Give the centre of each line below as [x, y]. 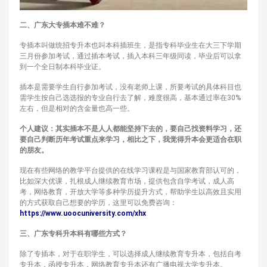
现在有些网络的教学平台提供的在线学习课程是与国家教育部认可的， [131, 171]
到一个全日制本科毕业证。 [63, 67]
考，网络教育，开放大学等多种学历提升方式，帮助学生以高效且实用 [131, 192]
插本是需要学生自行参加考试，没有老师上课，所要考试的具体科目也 [131, 87]
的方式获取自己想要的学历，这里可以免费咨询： [98, 203]
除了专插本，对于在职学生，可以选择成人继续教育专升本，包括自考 [131, 254]
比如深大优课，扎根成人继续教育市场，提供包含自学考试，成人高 [127, 181]
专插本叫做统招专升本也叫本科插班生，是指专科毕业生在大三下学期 [131, 46]
